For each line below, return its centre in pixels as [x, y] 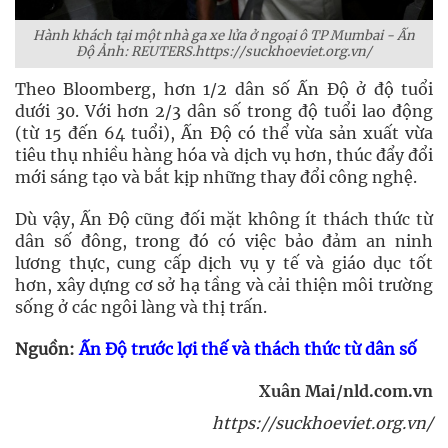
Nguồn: [47, 349]
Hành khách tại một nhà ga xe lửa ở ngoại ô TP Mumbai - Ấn [224, 35]
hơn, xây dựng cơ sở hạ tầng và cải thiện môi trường [224, 285]
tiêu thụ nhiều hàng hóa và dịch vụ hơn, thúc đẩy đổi [224, 155]
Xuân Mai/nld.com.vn [346, 391]
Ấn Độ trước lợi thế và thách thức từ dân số [248, 349]
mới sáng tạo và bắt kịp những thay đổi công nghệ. [216, 177]
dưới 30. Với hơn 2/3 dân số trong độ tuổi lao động [224, 111]
